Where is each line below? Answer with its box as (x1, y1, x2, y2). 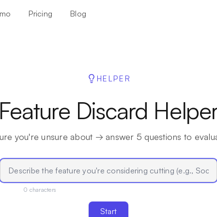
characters (28, 186, 56, 194)
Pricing (28, 9, 52, 18)
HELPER (96, 74, 131, 83)
